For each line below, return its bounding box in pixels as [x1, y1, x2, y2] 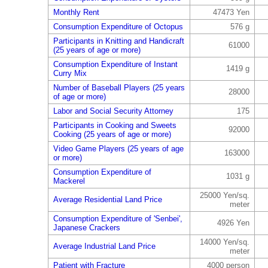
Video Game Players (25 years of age [53, 144, 184, 153]
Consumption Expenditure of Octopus [53, 22, 183, 31]
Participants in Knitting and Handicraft [53, 36, 184, 45]
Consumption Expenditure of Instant [53, 60, 178, 69]
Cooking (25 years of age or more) [53, 130, 171, 139]
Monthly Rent [53, 8, 99, 17]
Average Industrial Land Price [53, 242, 156, 251]
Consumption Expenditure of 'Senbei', [53, 214, 182, 223]
